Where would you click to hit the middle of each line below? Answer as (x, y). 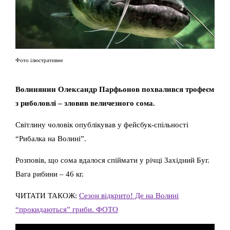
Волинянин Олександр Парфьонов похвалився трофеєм (115, 89)
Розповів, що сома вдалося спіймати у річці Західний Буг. (112, 160)
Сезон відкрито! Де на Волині (129, 196)
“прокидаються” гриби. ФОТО (67, 209)
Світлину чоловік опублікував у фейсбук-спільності (102, 125)
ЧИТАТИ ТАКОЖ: (47, 196)
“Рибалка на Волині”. (51, 139)
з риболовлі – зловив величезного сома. (85, 103)
